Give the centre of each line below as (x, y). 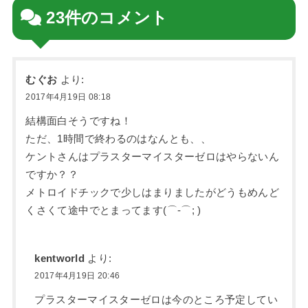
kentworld (60, 259)
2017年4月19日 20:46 (77, 276)
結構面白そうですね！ (79, 121)
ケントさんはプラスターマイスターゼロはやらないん (153, 157)
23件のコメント (107, 18)
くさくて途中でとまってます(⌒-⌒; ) (113, 211)
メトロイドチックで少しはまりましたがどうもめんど (153, 193)
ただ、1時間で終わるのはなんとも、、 (119, 139)
